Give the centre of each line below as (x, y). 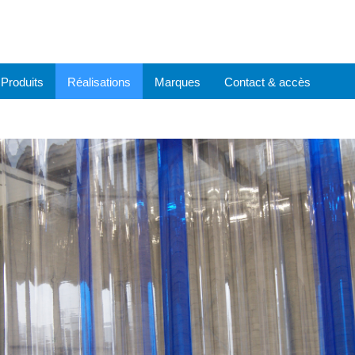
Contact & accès (267, 82)
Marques (177, 82)
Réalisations (99, 82)
